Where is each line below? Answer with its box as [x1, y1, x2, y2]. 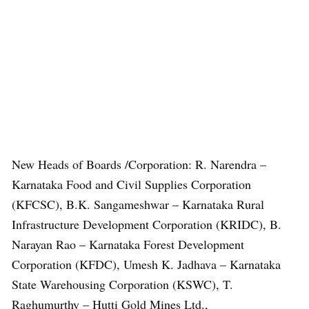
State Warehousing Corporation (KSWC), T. [12, 276, 233, 292]
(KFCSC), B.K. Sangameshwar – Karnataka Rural [12, 196, 264, 212]
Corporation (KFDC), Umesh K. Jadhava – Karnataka [12, 256, 281, 272]
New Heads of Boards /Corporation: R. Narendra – [12, 156, 266, 172]
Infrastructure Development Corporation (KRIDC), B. [12, 216, 281, 232]
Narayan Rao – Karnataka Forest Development [12, 236, 244, 252]
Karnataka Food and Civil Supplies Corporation [12, 176, 251, 192]
